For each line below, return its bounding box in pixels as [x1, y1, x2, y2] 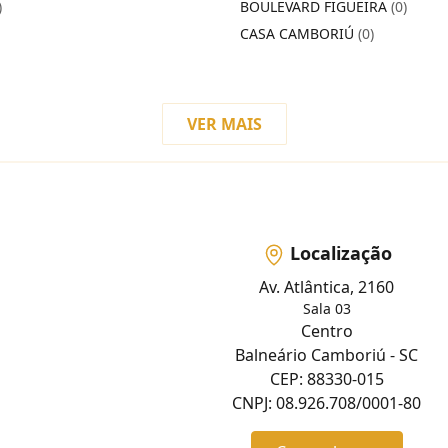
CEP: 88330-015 [269, 368, 384, 391]
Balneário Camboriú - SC [235, 344, 418, 367]
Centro [300, 320, 353, 343]
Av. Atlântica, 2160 [259, 276, 394, 299]
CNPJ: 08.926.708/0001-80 [232, 392, 421, 415]
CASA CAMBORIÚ [240, 24, 358, 43]
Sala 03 [302, 299, 351, 319]
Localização [289, 241, 392, 265]
